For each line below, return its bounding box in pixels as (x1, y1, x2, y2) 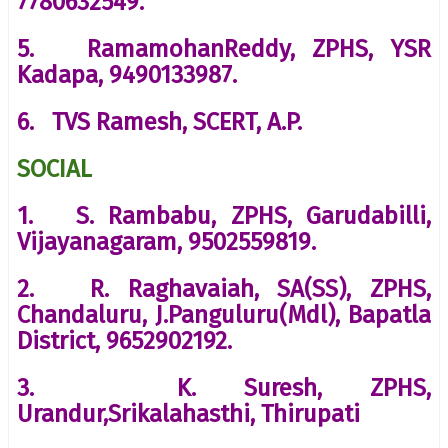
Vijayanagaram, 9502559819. (17, 227, 316, 256)
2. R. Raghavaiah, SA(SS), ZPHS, (17, 274, 431, 303)
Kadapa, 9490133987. (17, 60, 237, 89)
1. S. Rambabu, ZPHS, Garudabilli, (17, 201, 431, 230)
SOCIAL (17, 154, 92, 183)
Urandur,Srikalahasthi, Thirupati (17, 399, 360, 428)
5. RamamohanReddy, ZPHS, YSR (17, 34, 431, 63)
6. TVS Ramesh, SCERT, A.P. (17, 107, 302, 136)
